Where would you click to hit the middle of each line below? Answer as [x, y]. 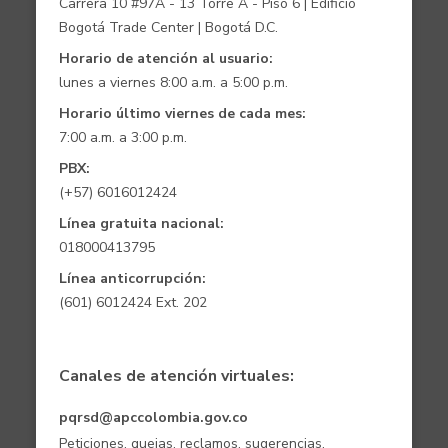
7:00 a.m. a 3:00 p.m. [122, 137]
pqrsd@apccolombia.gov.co [153, 418]
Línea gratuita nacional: [141, 223]
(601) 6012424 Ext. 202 [132, 302]
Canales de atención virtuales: [176, 376]
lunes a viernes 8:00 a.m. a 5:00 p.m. [173, 82]
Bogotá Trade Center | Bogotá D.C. [168, 27]
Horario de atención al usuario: [165, 58]
